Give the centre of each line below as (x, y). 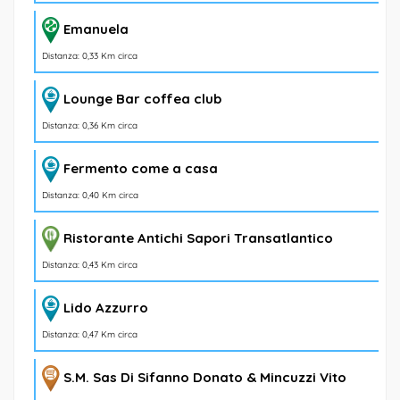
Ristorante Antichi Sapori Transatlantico (198, 237)
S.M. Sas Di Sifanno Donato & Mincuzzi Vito (205, 377)
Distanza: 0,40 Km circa (90, 195)
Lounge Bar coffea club (142, 98)
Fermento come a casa (141, 168)
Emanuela (96, 29)
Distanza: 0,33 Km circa (90, 55)
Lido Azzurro (106, 307)
